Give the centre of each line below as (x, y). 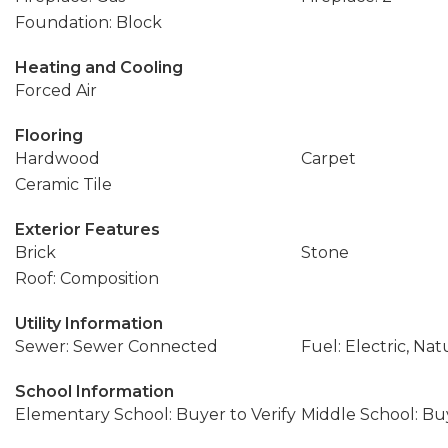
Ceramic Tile (63, 184)
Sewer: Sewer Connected (116, 346)
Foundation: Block (88, 22)
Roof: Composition (87, 278)
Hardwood (57, 158)
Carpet (328, 158)
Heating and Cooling (99, 67)
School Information (94, 391)
